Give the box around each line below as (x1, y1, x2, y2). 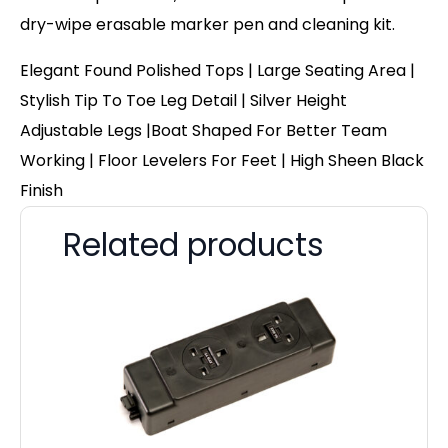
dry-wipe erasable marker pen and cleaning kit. (20, 13, 395, 37)
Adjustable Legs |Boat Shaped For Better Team (20, 119, 387, 143)
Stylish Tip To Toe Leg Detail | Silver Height (20, 89, 347, 113)
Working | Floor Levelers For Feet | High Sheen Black (20, 149, 424, 173)
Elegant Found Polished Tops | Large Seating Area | (20, 59, 415, 83)
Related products (63, 223, 324, 268)
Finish (20, 179, 63, 203)
